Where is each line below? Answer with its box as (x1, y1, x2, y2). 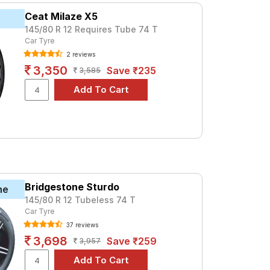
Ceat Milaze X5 (25, 10, 98, 22)
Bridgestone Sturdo (25, 180, 120, 193)
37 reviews (64, 221, 99, 228)
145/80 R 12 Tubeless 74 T (25, 194, 136, 205)
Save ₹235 (107, 64, 157, 77)
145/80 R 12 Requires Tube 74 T (25, 24, 159, 34)
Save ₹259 (107, 234, 157, 247)
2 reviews (64, 51, 96, 58)
